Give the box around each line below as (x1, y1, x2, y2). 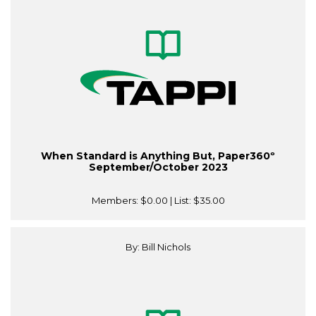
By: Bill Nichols (126, 241, 190, 253)
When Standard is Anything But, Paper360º (41, 150, 275, 163)
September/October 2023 (88, 161, 228, 174)
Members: (91, 195, 140, 207)
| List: (167, 195, 193, 207)
